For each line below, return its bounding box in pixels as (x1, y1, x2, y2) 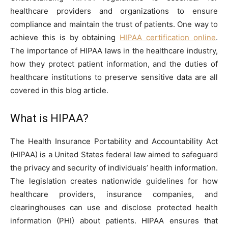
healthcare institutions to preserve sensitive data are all (10, 72, 218, 82)
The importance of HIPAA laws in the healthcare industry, (10, 45, 218, 55)
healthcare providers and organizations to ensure (10, 6, 218, 16)
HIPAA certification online (120, 32, 216, 42)
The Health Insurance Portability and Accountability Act (10, 136, 218, 146)
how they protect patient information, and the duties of (10, 59, 218, 69)
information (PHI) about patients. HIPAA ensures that (10, 215, 218, 225)
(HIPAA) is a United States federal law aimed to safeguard (10, 149, 218, 159)
